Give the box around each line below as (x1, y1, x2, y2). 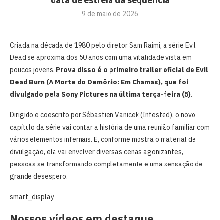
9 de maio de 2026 (82, 9, 138, 18)
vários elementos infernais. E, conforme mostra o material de (10, 135, 196, 144)
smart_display (10, 192, 54, 201)
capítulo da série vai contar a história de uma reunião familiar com (10, 122, 210, 132)
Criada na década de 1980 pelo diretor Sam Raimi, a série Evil (10, 40, 196, 50)
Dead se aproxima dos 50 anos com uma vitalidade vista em (10, 53, 192, 62)
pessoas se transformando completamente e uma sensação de (10, 159, 203, 168)
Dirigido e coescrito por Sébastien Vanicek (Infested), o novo (10, 110, 195, 119)
